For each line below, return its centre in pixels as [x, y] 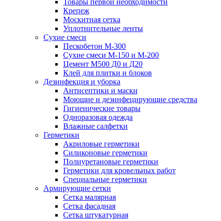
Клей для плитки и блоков [108, 73]
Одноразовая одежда [98, 117]
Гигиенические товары [102, 108]
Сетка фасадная [89, 206]
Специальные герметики [105, 179]
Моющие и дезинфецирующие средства [130, 99]
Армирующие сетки [77, 188]
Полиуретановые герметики [111, 162]
